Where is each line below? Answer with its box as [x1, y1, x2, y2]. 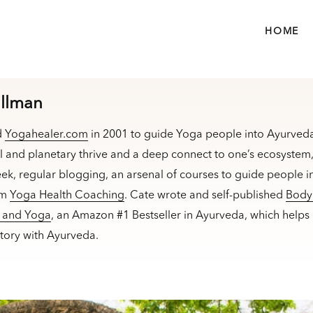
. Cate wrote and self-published [124, 190, 286, 201]
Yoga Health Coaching [10, 190, 124, 201]
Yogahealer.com [5, 129, 88, 140]
